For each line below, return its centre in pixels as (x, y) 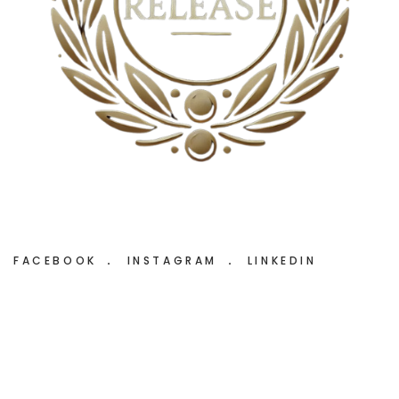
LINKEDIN (282, 260)
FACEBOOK (58, 260)
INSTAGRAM (175, 260)
